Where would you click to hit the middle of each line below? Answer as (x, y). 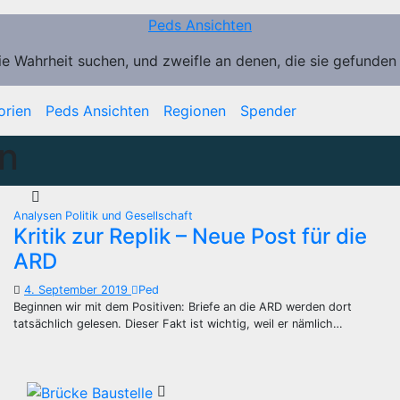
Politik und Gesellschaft (129, 216)
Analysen (39, 216)
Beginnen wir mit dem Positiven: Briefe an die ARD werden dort (183, 307)
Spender (268, 111)
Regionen (195, 111)
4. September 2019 (78, 290)
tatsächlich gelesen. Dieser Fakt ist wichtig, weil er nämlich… (178, 324)
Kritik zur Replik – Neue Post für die (190, 236)
